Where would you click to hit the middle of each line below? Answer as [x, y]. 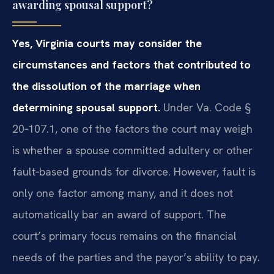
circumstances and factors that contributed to [131, 65]
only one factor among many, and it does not [123, 193]
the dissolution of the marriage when [106, 86]
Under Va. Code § [206, 108]
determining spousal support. [86, 108]
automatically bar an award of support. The [119, 215]
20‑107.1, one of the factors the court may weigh [132, 129]
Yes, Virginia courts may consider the [107, 43]
